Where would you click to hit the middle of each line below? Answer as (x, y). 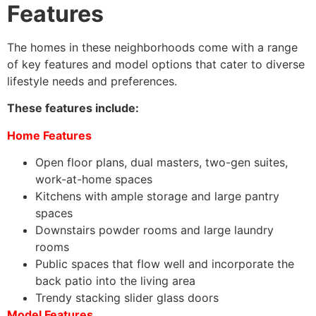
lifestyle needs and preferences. (92, 81)
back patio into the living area (115, 281)
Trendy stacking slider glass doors (127, 298)
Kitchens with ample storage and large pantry (157, 196)
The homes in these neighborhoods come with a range (152, 48)
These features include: (73, 108)
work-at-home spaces (94, 180)
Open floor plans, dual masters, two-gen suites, (162, 163)
